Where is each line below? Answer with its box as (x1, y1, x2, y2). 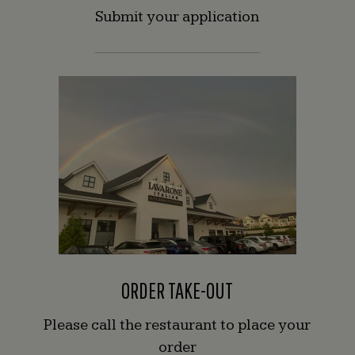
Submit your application (95, 8, 260, 27)
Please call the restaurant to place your (44, 316, 311, 335)
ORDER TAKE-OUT (121, 277, 234, 304)
